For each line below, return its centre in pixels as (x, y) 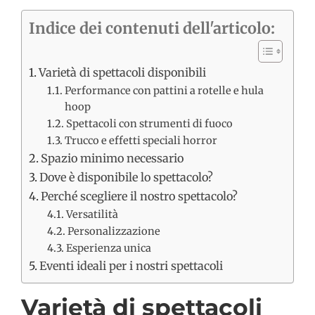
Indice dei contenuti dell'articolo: (152, 29)
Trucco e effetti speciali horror (141, 141)
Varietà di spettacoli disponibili (123, 73)
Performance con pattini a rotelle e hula (164, 91)
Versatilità (92, 215)
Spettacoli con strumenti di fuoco (149, 124)
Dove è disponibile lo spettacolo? (127, 178)
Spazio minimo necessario (112, 159)
